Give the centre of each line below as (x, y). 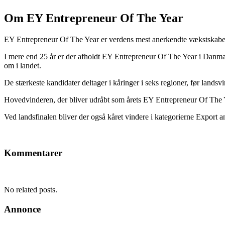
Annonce (22, 209)
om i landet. (23, 65)
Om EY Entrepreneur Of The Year (94, 18)
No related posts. (31, 190)
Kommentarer (33, 153)
